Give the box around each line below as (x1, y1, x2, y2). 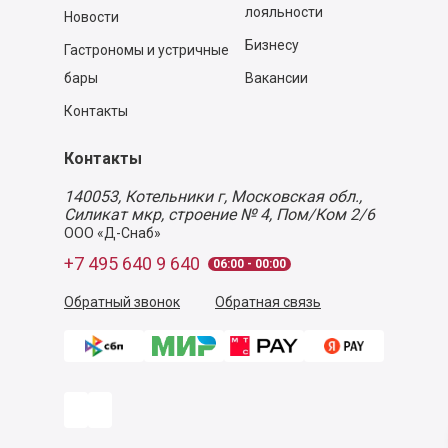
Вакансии (244, 70, 308, 86)
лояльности (244, 4, 323, 20)
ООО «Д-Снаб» (64, 225, 161, 241)
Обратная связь (215, 294, 321, 310)
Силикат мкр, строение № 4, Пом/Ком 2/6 (64, 205, 375, 224)
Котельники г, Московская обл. (125, 187, 359, 206)
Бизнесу (244, 37, 299, 53)
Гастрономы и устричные (64, 42, 229, 58)
